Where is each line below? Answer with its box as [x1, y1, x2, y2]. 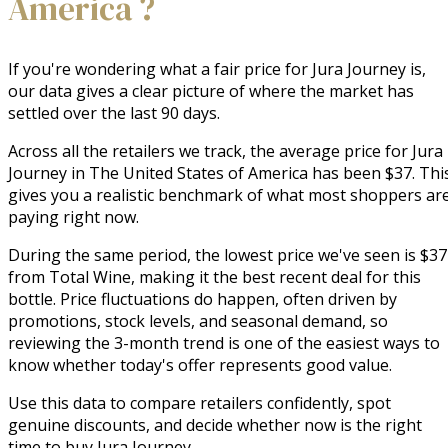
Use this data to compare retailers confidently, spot [8, 392, 391, 415]
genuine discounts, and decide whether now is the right [8, 414, 422, 437]
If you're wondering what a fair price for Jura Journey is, [8, 58, 426, 81]
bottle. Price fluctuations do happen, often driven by [8, 288, 397, 311]
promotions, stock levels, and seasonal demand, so [8, 310, 388, 333]
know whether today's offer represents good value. [8, 354, 392, 377]
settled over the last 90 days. [8, 102, 220, 125]
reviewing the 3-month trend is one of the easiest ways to [8, 332, 440, 355]
